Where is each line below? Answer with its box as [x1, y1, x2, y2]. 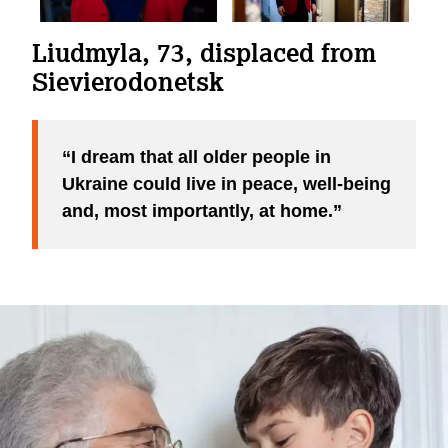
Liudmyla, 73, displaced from [32, 35, 376, 68]
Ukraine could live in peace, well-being [62, 173, 391, 194]
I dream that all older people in [71, 146, 331, 167]
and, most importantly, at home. [62, 200, 333, 221]
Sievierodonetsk [32, 64, 224, 97]
